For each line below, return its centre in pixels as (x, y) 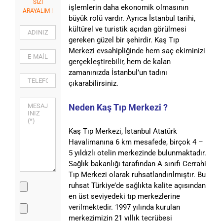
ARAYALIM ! (38, 11)
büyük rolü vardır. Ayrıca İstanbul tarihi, (132, 18)
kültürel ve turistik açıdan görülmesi (127, 29)
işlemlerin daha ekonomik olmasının (128, 7)
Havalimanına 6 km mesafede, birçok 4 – (136, 142)
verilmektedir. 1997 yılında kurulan (124, 207)
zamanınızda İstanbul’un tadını (118, 72)
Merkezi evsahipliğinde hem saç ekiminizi (137, 51)
